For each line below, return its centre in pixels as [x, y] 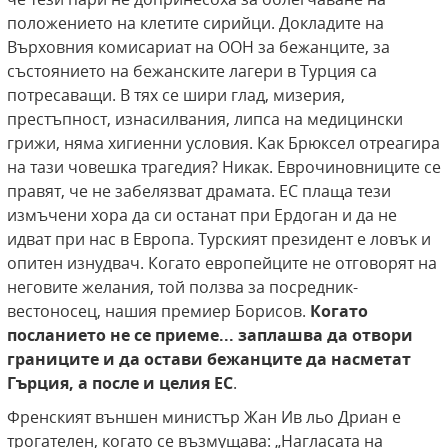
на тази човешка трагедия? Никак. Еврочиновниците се [224, 167]
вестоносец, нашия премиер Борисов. [158, 311]
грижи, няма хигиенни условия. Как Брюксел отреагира [223, 143]
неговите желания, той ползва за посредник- [182, 287]
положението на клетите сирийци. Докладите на [195, 23]
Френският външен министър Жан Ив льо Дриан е [204, 417]
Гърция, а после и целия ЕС [120, 383]
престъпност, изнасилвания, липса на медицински [205, 119]
